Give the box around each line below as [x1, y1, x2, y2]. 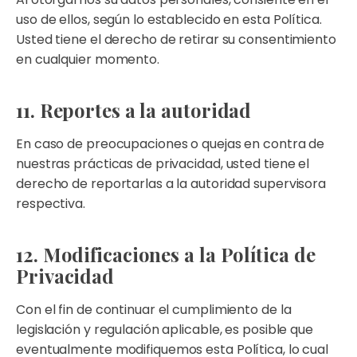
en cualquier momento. [16, 50, 159, 69]
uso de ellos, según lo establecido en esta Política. [16, 10, 322, 29]
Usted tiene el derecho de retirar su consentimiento [16, 30, 336, 49]
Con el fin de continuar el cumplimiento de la [16, 300, 292, 319]
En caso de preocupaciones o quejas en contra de [16, 135, 325, 153]
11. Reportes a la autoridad [16, 97, 252, 123]
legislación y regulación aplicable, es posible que [16, 320, 313, 339]
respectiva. [16, 194, 85, 213]
